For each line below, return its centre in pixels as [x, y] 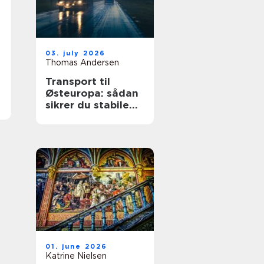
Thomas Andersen [82, 62]
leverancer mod [86, 117]
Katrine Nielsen [76, 256]
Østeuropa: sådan [92, 93]
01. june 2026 [77, 246]
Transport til [78, 81]
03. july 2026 [76, 53]
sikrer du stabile [87, 105]
